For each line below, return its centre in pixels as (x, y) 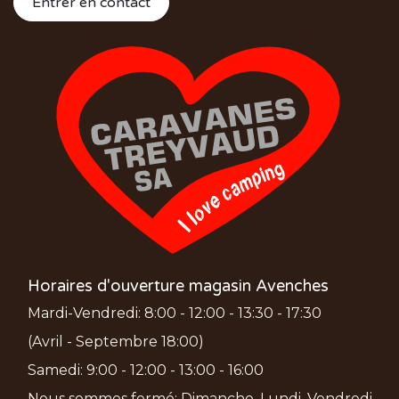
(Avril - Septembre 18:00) (116, 342)
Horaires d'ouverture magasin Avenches (178, 286)
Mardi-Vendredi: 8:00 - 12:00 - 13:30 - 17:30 (176, 313)
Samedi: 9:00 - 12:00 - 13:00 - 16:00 (146, 370)
